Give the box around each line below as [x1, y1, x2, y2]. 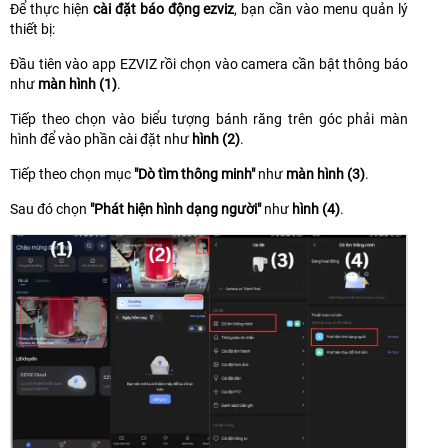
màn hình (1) [38, 76, 117, 93]
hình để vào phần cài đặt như [10, 131, 192, 148]
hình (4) [292, 201, 340, 218]
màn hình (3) [286, 166, 365, 183]
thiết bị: [10, 21, 55, 38]
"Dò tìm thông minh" [134, 166, 255, 183]
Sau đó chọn [10, 201, 90, 218]
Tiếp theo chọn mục [10, 166, 134, 183]
